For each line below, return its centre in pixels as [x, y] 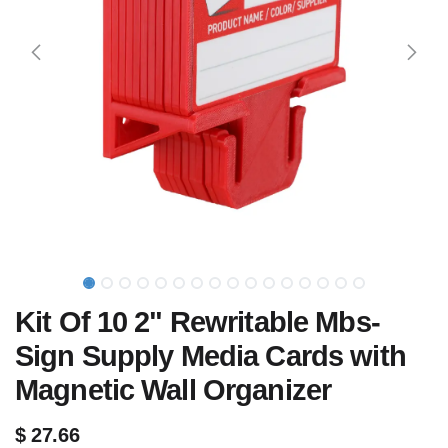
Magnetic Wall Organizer [173, 390]
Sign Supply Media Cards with [210, 356]
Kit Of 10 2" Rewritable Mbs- [197, 322]
